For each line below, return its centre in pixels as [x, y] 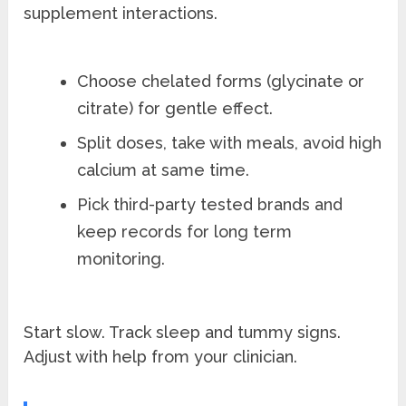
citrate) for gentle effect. [175, 109]
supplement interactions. [121, 14]
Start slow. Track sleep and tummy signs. [183, 332]
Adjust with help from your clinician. [161, 356]
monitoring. [121, 259]
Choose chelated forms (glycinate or [221, 82]
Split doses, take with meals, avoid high [230, 143]
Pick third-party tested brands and [210, 205]
